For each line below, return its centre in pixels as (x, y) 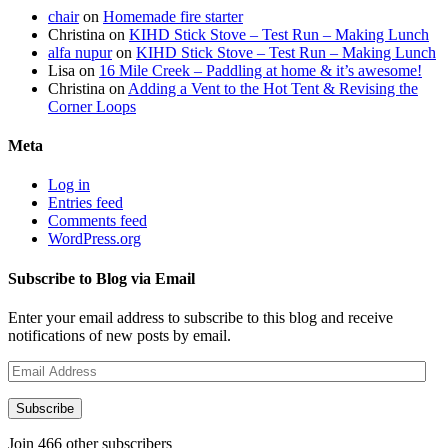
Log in (69, 185)
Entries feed (85, 203)
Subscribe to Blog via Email (101, 278)
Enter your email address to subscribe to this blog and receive (200, 317)
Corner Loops (92, 106)
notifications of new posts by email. (119, 335)
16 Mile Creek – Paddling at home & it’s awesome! (260, 70)
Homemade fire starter (173, 16)
